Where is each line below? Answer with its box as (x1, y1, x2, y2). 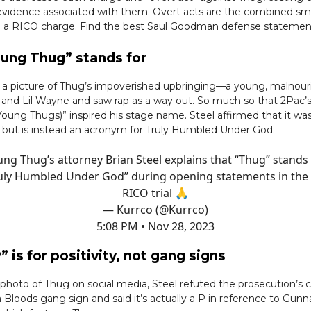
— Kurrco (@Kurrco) (103, 202, 208, 218)
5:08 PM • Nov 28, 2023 (96, 219, 215, 235)
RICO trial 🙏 (122, 185, 189, 201)
